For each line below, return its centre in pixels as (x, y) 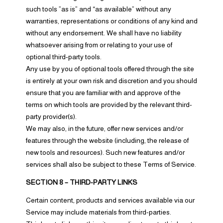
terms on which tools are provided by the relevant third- (109, 105)
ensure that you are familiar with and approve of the (103, 93)
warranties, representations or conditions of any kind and (111, 21)
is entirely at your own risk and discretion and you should (111, 81)
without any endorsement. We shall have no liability (104, 33)
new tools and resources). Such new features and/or (105, 152)
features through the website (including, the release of (107, 140)
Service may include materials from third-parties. (98, 212)
